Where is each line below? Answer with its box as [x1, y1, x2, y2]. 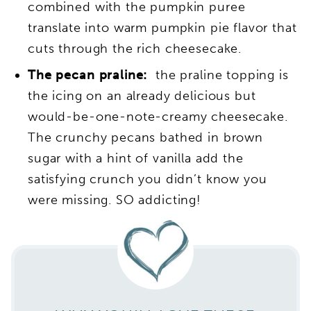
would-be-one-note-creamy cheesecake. [28, 108, 292, 124]
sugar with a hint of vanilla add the [28, 150, 244, 166]
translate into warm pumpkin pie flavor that [28, 19, 297, 35]
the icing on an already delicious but [28, 87, 256, 103]
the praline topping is [147, 67, 289, 83]
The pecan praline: [28, 67, 148, 83]
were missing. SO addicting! [28, 192, 201, 208]
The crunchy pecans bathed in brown [28, 129, 263, 145]
